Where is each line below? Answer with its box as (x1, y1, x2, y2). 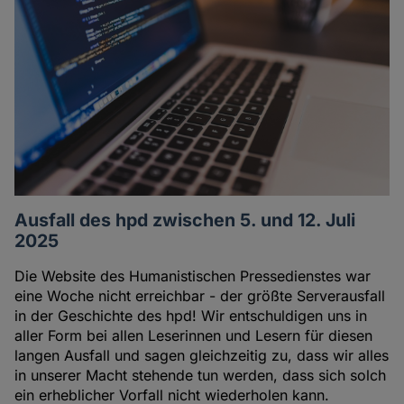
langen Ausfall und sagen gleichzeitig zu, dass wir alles (14, 346, 390, 365)
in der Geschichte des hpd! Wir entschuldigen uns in (14, 307, 368, 326)
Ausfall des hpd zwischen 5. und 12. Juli (14, 209, 356, 232)
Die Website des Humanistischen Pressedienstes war (14, 267, 372, 286)
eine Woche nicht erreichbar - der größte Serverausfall (14, 287, 386, 306)
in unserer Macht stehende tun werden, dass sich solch (14, 366, 387, 385)
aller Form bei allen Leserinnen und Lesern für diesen (14, 326, 373, 345)
